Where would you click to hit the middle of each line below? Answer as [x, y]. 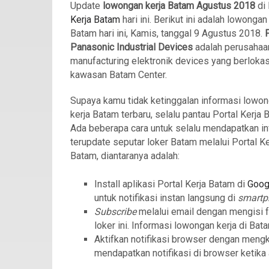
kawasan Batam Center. [119, 75]
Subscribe [116, 212]
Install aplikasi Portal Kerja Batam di [171, 184]
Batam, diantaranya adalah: [125, 156]
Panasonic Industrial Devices [131, 47]
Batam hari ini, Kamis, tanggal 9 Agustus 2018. [168, 33]
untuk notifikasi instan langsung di [166, 198]
